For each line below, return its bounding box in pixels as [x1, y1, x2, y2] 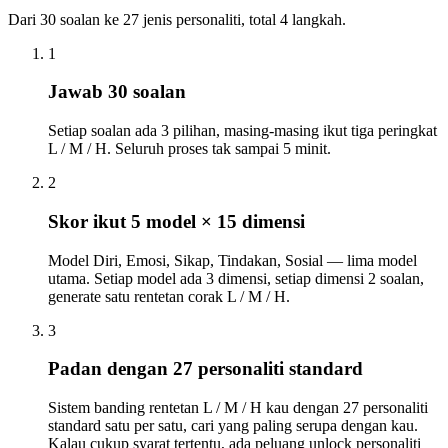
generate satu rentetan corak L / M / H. [48, 287, 290, 305]
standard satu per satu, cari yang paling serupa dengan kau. [48, 416, 418, 434]
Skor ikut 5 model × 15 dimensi [48, 210, 305, 232]
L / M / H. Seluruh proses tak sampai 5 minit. [48, 140, 331, 158]
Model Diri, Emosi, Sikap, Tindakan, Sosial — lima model [48, 251, 417, 269]
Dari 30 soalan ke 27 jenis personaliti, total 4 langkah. [8, 10, 346, 28]
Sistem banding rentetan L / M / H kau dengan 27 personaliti [48, 398, 428, 416]
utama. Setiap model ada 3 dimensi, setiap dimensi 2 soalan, [48, 269, 424, 287]
